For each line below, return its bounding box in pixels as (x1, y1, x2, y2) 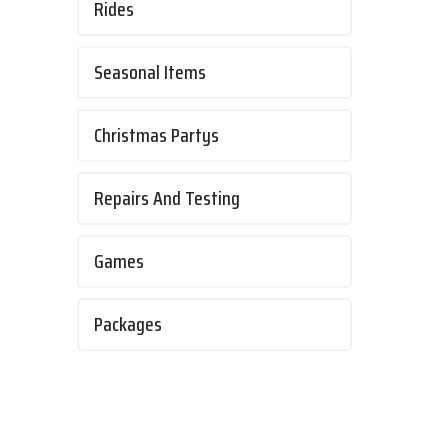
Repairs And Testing (94, 183, 240, 215)
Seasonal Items (94, 57, 206, 89)
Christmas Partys (94, 120, 219, 152)
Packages (94, 309, 162, 341)
